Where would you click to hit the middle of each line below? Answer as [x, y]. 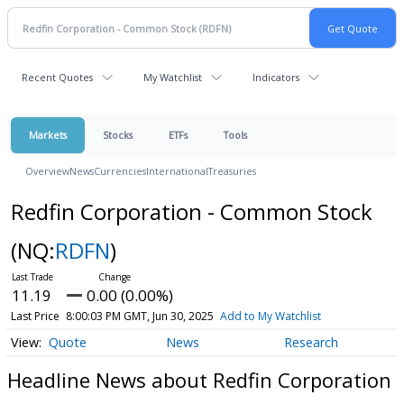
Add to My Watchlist [270, 316]
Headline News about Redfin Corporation [199, 379]
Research [311, 343]
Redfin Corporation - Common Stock [191, 211]
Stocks [118, 135]
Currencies [120, 171]
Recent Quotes [57, 77]
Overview [47, 171]
